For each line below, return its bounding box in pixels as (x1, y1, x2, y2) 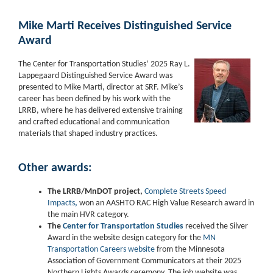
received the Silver (183, 222, 248, 231)
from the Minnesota (155, 245, 225, 254)
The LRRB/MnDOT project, (48, 187, 144, 196)
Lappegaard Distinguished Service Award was (18, 71, 172, 80)
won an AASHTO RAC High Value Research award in (77, 199, 254, 208)
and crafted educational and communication (18, 118, 169, 127)
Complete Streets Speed (144, 187, 226, 196)
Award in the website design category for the (48, 233, 203, 243)
